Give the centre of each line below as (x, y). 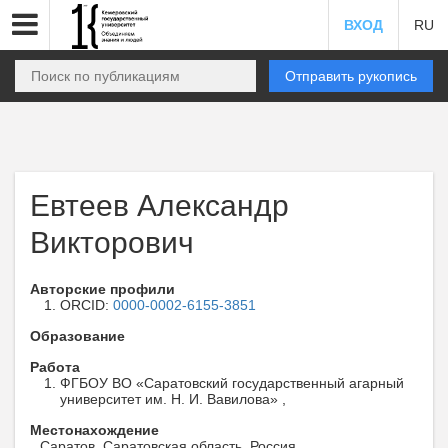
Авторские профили (102, 289)
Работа (55, 367)
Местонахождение (94, 430)
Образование (77, 336)
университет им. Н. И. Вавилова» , (173, 399)
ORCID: (86, 305)
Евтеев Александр (159, 205)
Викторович (112, 242)
